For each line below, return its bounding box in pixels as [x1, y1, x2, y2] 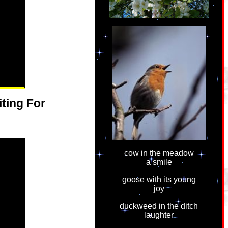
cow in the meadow [124, 149, 194, 157]
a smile [146, 158, 172, 166]
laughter [144, 211, 174, 219]
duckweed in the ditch [120, 202, 198, 210]
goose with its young [122, 175, 196, 184]
